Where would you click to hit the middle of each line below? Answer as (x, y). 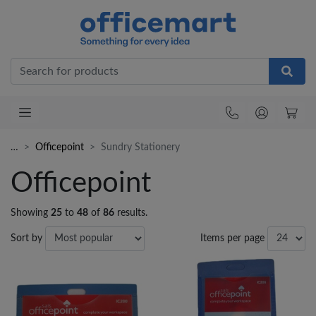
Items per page (232, 239)
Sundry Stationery (140, 148)
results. (131, 213)
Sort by (26, 239)
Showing (31, 213)
